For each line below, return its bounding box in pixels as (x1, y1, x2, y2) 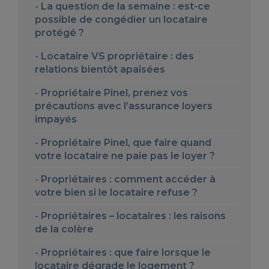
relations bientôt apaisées (35, 64, 165, 76)
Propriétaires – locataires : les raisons (41, 210, 226, 222)
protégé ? (35, 27, 84, 39)
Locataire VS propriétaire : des (41, 50, 194, 62)
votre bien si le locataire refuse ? (35, 187, 198, 199)
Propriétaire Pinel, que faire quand (41, 137, 211, 149)
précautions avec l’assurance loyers (35, 100, 213, 112)
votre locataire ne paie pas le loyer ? (35, 150, 215, 162)
